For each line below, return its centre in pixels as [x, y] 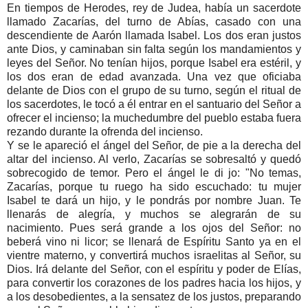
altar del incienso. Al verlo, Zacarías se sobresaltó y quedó [154, 159]
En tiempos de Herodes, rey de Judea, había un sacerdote [154, 8]
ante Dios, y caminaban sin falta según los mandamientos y [154, 49]
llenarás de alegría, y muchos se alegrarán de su [154, 214]
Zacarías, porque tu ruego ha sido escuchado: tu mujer [154, 187]
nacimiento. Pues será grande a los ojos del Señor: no [154, 228]
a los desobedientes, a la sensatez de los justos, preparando [154, 297]
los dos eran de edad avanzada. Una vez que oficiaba [154, 77]
